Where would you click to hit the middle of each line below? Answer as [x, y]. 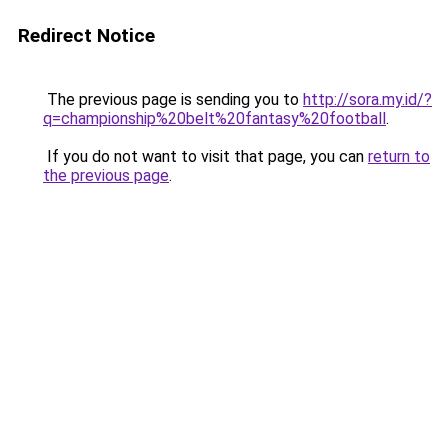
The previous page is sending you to [173, 99]
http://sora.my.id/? [367, 99]
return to [399, 156]
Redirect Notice [86, 35]
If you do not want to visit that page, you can [205, 156]
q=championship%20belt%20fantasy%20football [214, 118]
